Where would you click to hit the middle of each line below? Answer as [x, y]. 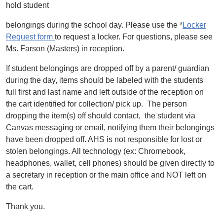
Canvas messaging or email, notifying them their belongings [110, 128]
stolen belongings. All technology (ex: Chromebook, [96, 151]
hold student [28, 5]
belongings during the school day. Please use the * [94, 25]
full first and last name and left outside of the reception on [105, 92]
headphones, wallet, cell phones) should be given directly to [110, 163]
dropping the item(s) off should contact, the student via [101, 116]
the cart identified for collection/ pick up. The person [96, 104]
